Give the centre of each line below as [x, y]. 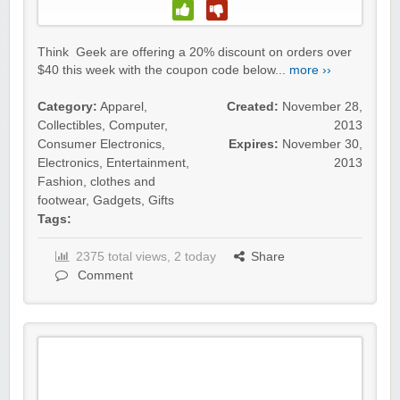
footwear [62, 201]
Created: [253, 107]
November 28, [322, 107]
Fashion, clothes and [96, 182]
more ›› [310, 71]
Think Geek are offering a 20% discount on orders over [195, 53]
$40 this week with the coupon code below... [163, 71]
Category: [67, 107]
